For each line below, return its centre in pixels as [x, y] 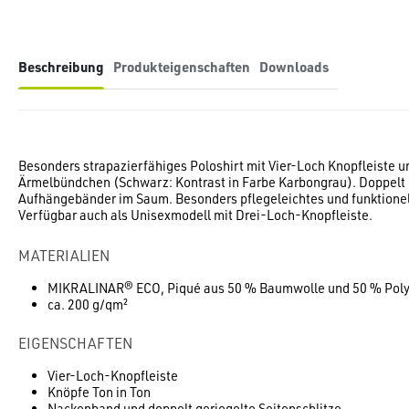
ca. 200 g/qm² [88, 304]
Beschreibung [61, 66]
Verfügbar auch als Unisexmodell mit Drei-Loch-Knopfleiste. [195, 215]
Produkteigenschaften [182, 66]
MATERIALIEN [64, 255]
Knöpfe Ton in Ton [99, 392]
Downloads [294, 66]
